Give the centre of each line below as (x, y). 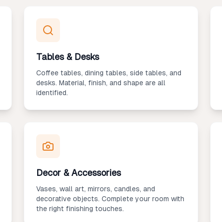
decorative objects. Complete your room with (110, 199)
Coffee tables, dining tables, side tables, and (109, 73)
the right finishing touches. (80, 209)
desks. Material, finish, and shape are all (101, 83)
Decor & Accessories (79, 173)
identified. (52, 93)
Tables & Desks (68, 57)
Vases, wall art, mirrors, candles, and (96, 189)
